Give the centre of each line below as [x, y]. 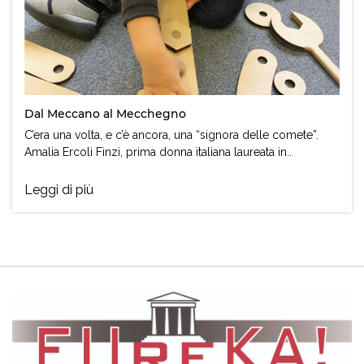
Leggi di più [59, 190]
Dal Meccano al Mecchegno [105, 114]
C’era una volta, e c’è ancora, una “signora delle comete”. [171, 135]
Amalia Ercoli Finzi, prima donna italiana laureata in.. [158, 152]
